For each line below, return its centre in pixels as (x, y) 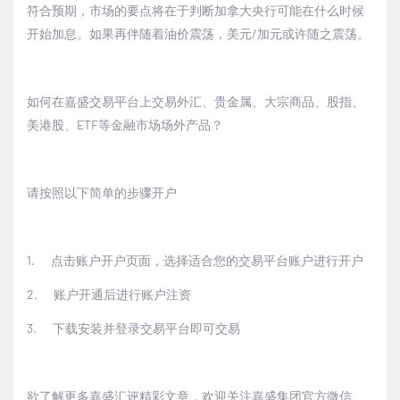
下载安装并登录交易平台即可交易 (146, 329)
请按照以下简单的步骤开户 (102, 193)
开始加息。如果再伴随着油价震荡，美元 (139, 34)
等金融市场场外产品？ (161, 125)
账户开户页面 (113, 261)
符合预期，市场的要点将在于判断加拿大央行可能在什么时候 (196, 11)
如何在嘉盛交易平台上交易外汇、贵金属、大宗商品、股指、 (196, 102)
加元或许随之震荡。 (313, 34)
